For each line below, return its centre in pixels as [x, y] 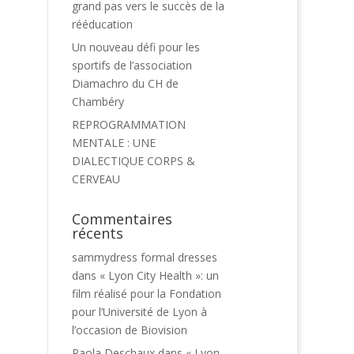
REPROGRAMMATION [129, 124]
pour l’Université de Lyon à [139, 312]
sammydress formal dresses [145, 257]
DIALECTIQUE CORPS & [134, 161]
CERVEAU [96, 179]
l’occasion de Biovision [130, 330]
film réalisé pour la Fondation [147, 294]
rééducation [102, 24]
